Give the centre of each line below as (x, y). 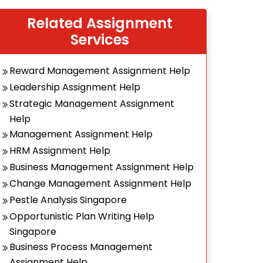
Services (100, 40)
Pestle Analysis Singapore (68, 200)
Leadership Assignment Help (75, 87)
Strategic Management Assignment (92, 104)
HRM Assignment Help (60, 151)
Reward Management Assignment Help (100, 71)
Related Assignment (100, 23)
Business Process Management (81, 247)
